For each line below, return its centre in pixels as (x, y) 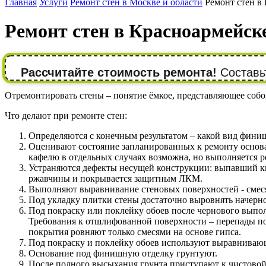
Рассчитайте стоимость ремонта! (119, 72)
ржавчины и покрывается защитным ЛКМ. (115, 178)
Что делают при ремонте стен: (66, 115)
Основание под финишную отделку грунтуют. (123, 253)
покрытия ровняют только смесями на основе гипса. (135, 232)
